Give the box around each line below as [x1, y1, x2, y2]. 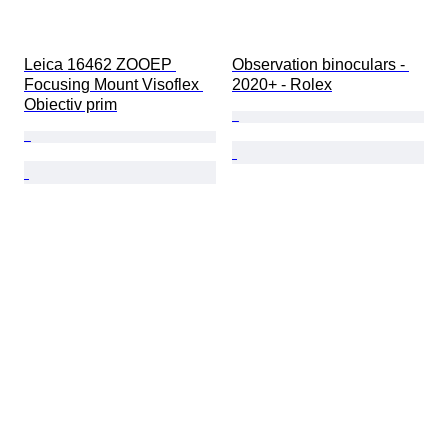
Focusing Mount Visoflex [24, 76, 203, 94]
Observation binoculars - [232, 56, 409, 74]
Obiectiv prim [24, 96, 117, 114]
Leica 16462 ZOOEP [24, 56, 176, 74]
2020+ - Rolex [232, 76, 332, 94]
